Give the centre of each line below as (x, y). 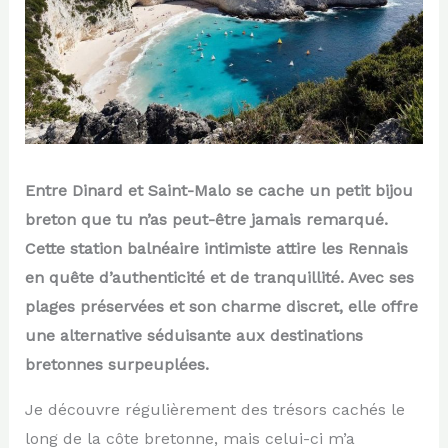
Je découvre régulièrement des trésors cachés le (214, 409)
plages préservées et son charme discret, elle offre (221, 306)
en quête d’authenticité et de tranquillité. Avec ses (219, 277)
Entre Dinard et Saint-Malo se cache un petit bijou (218, 190)
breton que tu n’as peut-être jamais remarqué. (206, 219)
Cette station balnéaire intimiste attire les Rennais (216, 248)
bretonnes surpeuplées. (116, 364)
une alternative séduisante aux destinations (193, 335)
